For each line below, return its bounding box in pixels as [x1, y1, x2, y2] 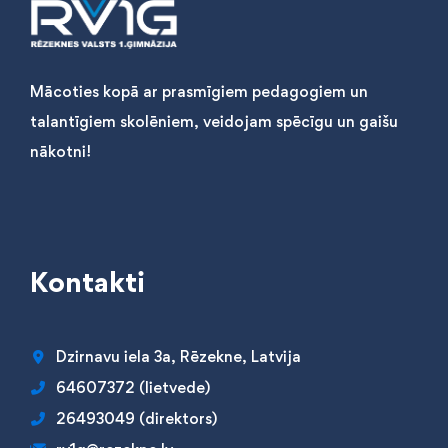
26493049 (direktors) [56, 409, 217, 429]
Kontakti [30, 265, 145, 300]
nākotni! [30, 142, 91, 162]
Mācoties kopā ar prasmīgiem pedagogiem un [30, 82, 368, 102]
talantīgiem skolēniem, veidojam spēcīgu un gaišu [30, 112, 398, 132]
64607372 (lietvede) [56, 378, 210, 398]
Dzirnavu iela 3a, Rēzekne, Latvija [56, 347, 301, 367]
